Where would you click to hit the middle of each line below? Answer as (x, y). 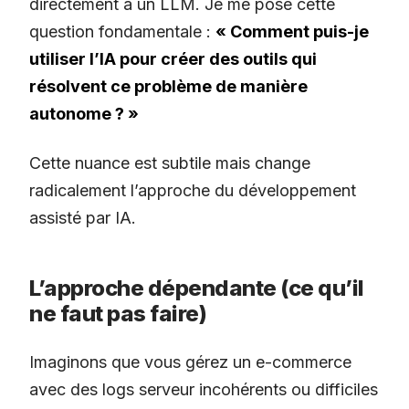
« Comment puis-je (292, 32)
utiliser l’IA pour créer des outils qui (173, 59)
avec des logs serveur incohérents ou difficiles (204, 390)
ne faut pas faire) (118, 314)
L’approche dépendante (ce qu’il (197, 288)
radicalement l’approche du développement (193, 191)
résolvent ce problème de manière (168, 87)
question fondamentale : (122, 32)
